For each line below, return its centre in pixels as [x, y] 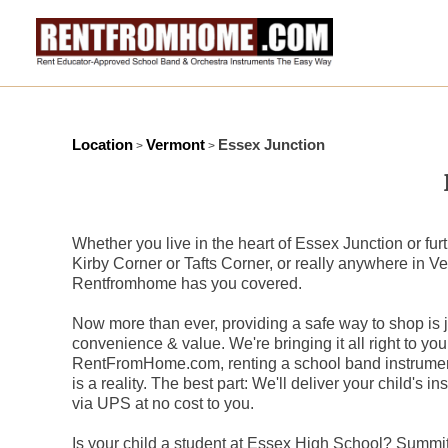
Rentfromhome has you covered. [187, 283]
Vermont [175, 144]
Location [102, 144]
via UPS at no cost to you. [163, 403]
